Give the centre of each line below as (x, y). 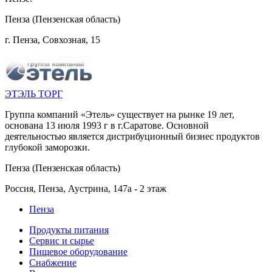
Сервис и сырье (62, 240)
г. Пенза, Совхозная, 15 (53, 39)
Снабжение (53, 262)
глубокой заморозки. (47, 147)
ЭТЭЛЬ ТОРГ (34, 93)
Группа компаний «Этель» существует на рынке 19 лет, (120, 114)
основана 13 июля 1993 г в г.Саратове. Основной (107, 125)
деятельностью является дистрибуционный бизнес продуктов (132, 136)
